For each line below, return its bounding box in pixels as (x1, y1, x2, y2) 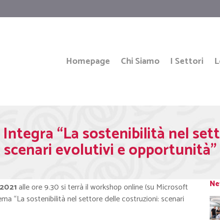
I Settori (170, 54, 204, 69)
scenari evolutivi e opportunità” (3, 138, 217, 163)
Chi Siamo (120, 54, 160, 69)
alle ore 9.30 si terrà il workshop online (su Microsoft (17, 181, 188, 194)
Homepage (66, 54, 110, 69)
